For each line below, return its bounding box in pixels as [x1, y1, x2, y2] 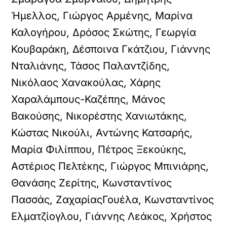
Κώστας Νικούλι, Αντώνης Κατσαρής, [11, 127, 193, 139]
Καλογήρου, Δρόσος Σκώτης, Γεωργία [11, 26, 197, 39]
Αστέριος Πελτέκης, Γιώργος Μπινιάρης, [11, 160, 209, 172]
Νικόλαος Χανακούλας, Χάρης [11, 77, 161, 89]
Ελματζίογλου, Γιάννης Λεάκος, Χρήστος [11, 210, 212, 222]
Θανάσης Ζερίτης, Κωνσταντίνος [11, 177, 172, 189]
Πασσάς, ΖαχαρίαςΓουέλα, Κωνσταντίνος [11, 194, 214, 206]
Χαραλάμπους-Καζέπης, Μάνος [11, 93, 166, 105]
